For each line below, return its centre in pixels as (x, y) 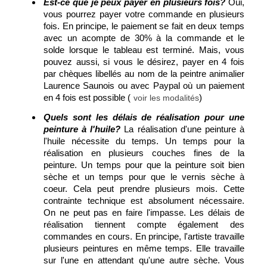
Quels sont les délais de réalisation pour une (144, 117)
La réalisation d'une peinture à (183, 129)
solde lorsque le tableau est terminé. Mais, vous (144, 50)
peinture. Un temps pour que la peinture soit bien (144, 165)
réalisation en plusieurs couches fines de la (144, 153)
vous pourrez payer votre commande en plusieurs (144, 14)
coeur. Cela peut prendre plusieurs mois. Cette (144, 189)
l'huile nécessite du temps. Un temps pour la (144, 141)
